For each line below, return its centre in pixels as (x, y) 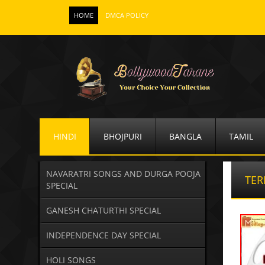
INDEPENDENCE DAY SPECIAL (103, 235)
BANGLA (186, 136)
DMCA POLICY (127, 15)
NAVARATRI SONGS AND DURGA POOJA (123, 174)
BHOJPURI (122, 136)
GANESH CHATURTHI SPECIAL (103, 211)
